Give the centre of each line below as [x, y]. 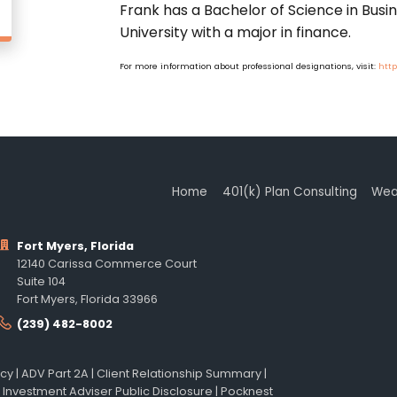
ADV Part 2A [55, 373]
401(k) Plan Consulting [289, 191]
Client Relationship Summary [179, 373]
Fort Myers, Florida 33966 [88, 300]
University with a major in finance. [237, 32]
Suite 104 [42, 282]
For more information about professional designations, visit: [249, 66]
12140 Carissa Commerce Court [107, 264]
